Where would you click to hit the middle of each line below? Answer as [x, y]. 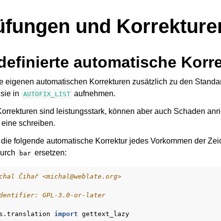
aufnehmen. [94, 93]
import [66, 214]
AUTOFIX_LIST [47, 94]
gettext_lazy [106, 214]
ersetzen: [50, 153]
